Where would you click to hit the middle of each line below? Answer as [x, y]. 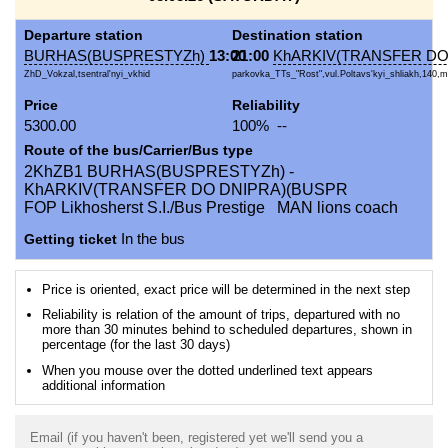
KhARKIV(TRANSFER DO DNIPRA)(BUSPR [186, 190]
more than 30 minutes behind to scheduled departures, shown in [226, 330]
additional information [103, 385]
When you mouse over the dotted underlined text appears [207, 370]
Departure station [83, 35]
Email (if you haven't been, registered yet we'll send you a [196, 437]
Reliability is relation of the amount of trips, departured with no [220, 315]
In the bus [151, 239]
